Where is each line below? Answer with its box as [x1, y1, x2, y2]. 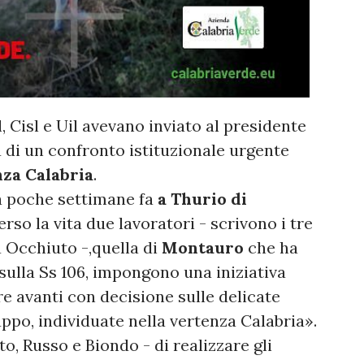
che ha [244, 237, 298, 258]
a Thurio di [154, 188, 247, 210]
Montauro [162, 237, 244, 258]
